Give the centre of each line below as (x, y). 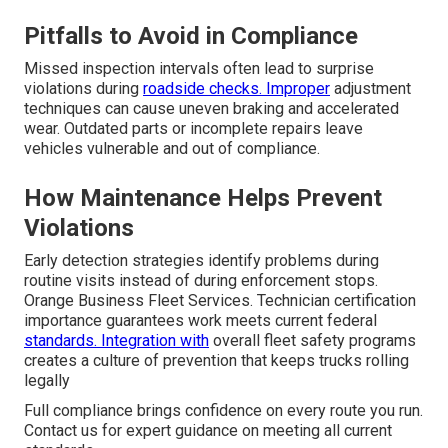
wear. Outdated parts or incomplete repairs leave (193, 129)
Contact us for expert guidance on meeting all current (208, 431)
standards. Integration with (116, 341)
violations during (83, 89)
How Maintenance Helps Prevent (203, 198)
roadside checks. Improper (236, 89)
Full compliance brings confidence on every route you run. (223, 411)
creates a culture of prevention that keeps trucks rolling (216, 361)
